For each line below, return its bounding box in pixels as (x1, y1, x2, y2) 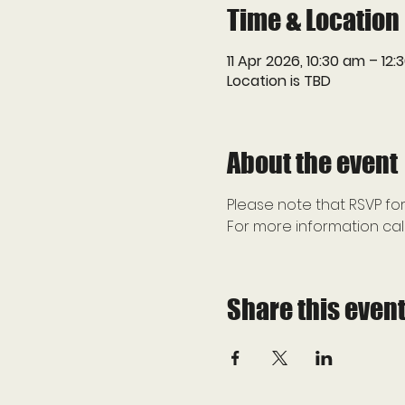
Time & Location (226, 3, 400, 36)
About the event (226, 146, 398, 179)
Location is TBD (226, 70, 331, 91)
